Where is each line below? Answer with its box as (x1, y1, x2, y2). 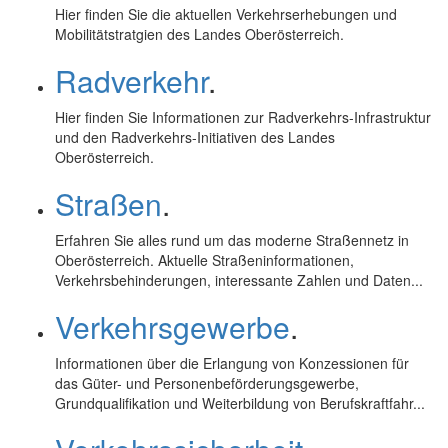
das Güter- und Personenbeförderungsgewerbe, (55, 373, 359, 393)
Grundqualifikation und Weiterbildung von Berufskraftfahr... (55, 393, 425, 413)
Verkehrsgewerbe (55, 305, 290, 348)
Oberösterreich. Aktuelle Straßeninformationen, (55, 250, 354, 270)
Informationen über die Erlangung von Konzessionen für (55, 353, 409, 373)
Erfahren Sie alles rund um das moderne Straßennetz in (55, 230, 409, 250)
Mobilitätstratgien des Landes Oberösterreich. (55, 24, 344, 44)
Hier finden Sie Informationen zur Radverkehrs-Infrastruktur (55, 107, 431, 127)
